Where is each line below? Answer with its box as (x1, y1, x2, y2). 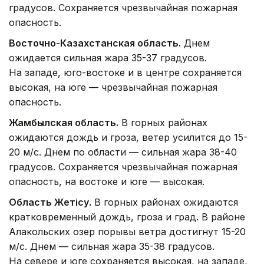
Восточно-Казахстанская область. (9, 37, 181, 49)
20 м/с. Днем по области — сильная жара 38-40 (9, 146, 237, 159)
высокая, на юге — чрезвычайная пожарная (9, 81, 217, 94)
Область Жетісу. (9, 196, 91, 209)
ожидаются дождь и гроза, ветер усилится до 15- (9, 131, 247, 144)
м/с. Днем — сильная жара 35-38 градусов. (9, 240, 214, 253)
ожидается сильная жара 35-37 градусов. (9, 52, 207, 64)
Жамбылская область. (9, 117, 118, 129)
